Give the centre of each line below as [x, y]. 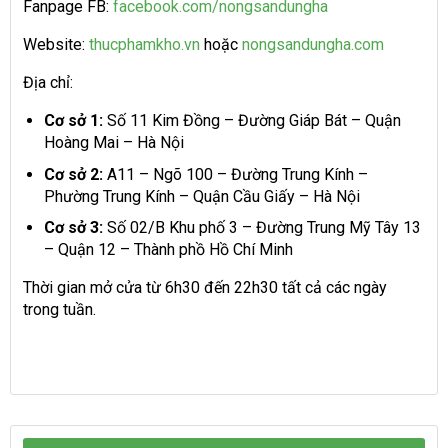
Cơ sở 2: [73, 174]
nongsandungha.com [313, 44]
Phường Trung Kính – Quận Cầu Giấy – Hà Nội [201, 196]
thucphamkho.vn [144, 44]
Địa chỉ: [48, 82]
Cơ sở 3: [73, 228]
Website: [56, 44]
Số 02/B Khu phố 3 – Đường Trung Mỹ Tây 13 [261, 228]
